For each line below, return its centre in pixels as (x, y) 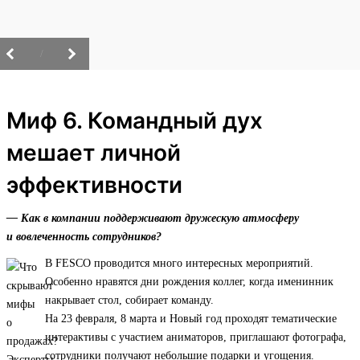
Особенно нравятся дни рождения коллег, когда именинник (189, 282)
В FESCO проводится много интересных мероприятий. (179, 264)
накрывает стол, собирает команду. (129, 301)
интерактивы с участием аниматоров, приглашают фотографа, (196, 337)
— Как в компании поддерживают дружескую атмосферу (153, 219)
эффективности (94, 185)
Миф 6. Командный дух (135, 121)
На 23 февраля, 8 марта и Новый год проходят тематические (191, 319)
